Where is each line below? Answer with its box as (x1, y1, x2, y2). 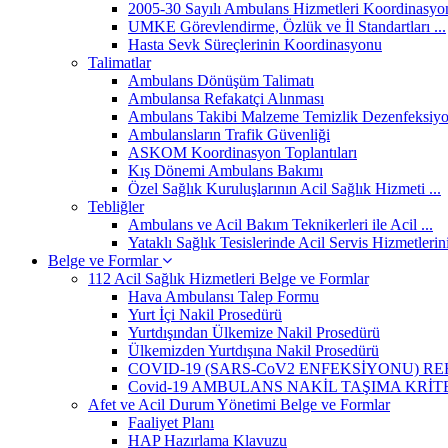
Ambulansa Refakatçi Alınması (128, 90, 324, 108)
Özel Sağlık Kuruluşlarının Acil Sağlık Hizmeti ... (128, 180, 441, 198)
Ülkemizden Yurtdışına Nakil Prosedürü (128, 342, 379, 360)
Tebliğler (88, 198, 144, 216)
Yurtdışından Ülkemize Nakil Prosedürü (128, 324, 380, 342)
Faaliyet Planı (128, 414, 214, 432)
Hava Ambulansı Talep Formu (128, 288, 319, 306)
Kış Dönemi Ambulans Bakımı (128, 162, 323, 180)
